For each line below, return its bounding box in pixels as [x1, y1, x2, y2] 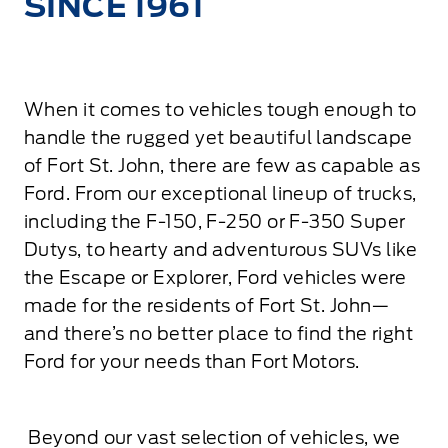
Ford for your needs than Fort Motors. [24, 350, 360, 372]
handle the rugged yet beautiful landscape [24, 126, 413, 148]
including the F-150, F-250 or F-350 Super [24, 210, 406, 232]
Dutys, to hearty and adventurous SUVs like [24, 238, 418, 260]
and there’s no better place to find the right [24, 322, 414, 344]
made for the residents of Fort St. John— [24, 294, 390, 316]
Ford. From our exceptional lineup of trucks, [24, 182, 417, 204]
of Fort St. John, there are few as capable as [24, 154, 421, 176]
